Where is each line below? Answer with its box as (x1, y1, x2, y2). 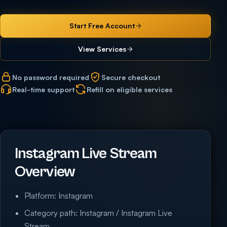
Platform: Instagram (24, 191, 93, 201)
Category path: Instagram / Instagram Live (24, 208, 173, 218)
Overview (15, 163, 75, 180)
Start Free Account (69, 21, 135, 30)
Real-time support (12, 85, 74, 94)
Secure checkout (101, 72, 160, 82)
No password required (12, 72, 89, 82)
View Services (78, 45, 126, 53)
